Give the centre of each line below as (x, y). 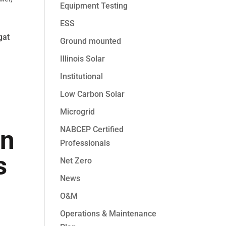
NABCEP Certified (92, 129)
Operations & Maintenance (108, 214)
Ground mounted (91, 41)
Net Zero (76, 161)
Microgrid (78, 112)
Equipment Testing (94, 6)
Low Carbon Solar (93, 94)
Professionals (85, 143)
